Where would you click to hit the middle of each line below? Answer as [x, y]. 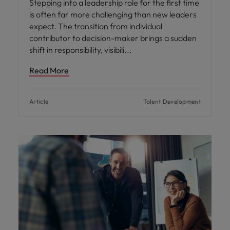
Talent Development [172, 101]
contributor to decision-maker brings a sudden [113, 38]
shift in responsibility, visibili [78, 50]
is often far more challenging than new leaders [113, 14]
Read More [49, 70]
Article [39, 101]
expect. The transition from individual [96, 26]
